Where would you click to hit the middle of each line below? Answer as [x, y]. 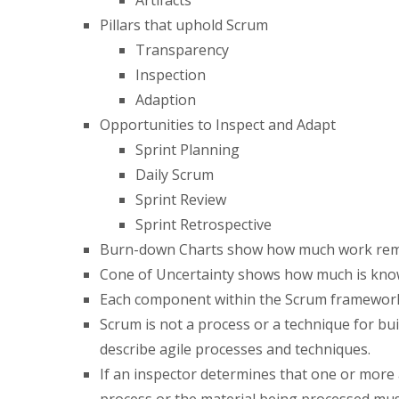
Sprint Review [181, 199]
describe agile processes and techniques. [235, 349]
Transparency [182, 49]
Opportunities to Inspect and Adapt [218, 124]
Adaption [166, 99]
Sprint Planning [187, 149]
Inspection [171, 74]
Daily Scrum [175, 174]
